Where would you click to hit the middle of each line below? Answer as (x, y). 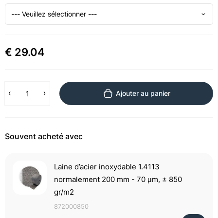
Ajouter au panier (143, 93)
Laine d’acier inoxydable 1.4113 (107, 167)
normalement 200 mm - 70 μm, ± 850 (118, 179)
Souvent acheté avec (44, 136)
